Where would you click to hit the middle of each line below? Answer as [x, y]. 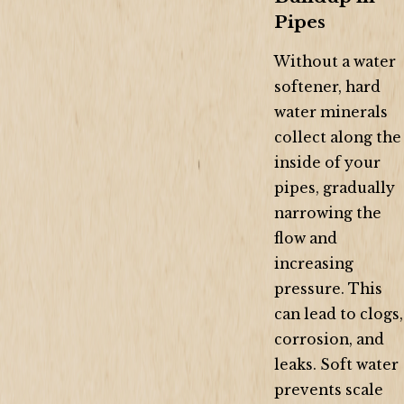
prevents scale [329, 390]
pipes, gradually [335, 188]
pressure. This [328, 289]
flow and [306, 238]
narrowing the [328, 213]
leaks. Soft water [336, 364]
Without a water [335, 61]
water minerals [331, 112]
